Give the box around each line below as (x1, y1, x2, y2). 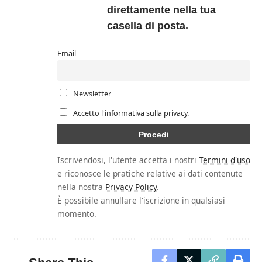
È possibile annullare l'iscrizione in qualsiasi (57, 195, 225, 206)
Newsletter (71, 89, 111, 99)
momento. (57, 208, 96, 220)
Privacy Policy (105, 181, 157, 193)
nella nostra (57, 181, 105, 193)
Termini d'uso (199, 154, 250, 166)
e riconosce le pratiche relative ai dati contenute (57, 168, 243, 180)
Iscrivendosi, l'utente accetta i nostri (57, 154, 199, 166)
